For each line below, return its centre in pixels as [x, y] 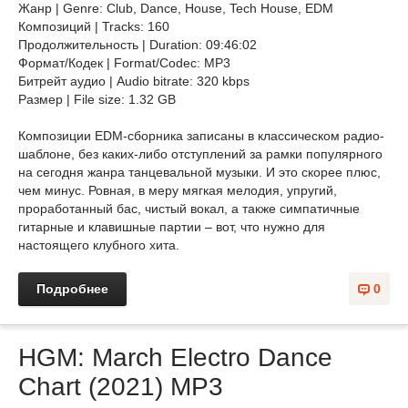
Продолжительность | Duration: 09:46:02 [138, 45]
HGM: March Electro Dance [175, 357]
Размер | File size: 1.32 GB [99, 99]
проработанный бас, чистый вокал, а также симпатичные [189, 209]
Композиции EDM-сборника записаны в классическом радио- [201, 136]
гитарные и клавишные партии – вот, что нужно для [172, 227]
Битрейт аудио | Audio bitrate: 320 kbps [134, 81]
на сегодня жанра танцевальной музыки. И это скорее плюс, [199, 172]
